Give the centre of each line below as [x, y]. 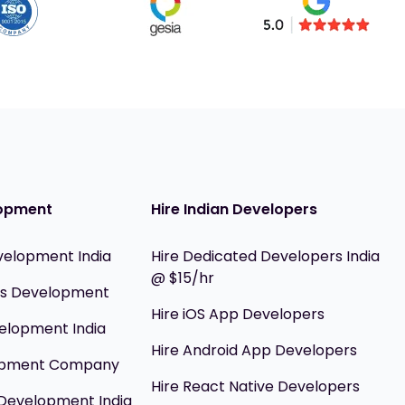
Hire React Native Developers [256, 386]
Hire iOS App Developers [238, 314]
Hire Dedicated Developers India [266, 256]
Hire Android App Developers [254, 350]
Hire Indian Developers [235, 209]
